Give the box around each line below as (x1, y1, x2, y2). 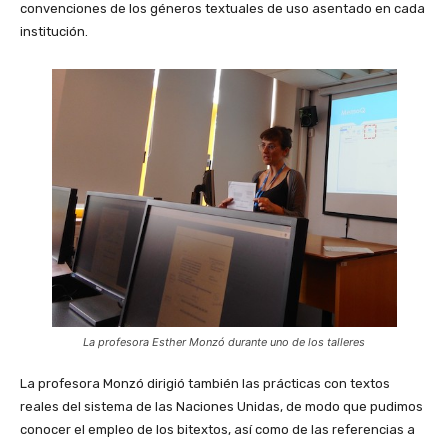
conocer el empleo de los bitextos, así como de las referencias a (20, 421, 415, 437)
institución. (20, 23, 88, 39)
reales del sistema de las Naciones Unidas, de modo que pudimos (20, 398, 423, 414)
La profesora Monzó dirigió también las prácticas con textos (20, 375, 390, 391)
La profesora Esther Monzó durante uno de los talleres (83, 334, 365, 349)
